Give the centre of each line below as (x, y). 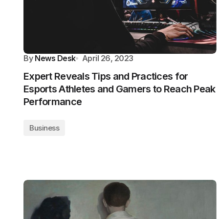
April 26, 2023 (108, 58)
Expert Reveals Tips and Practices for (106, 76)
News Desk (55, 58)
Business (44, 128)
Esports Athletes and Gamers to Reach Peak (120, 89)
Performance (53, 102)
